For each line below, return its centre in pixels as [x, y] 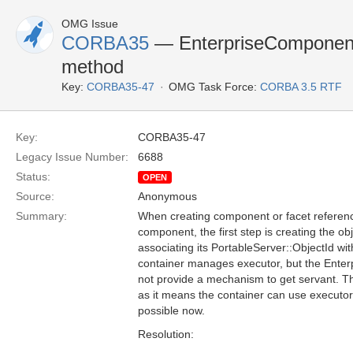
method [93, 67]
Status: [33, 176]
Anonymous [167, 196]
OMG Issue [90, 24]
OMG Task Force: [213, 87]
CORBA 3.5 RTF [301, 87]
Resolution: [166, 334]
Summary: [41, 216]
